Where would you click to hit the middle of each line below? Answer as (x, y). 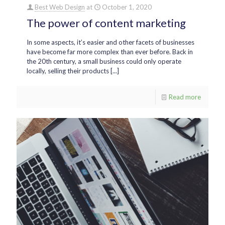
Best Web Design (60, 7)
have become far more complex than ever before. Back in (110, 52)
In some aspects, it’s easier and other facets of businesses (110, 42)
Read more (185, 97)
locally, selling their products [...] (73, 71)
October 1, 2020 (127, 7)
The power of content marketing (106, 23)
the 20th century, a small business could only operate (104, 62)
